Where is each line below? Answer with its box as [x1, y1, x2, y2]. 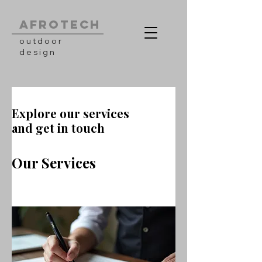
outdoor [19, 36, 63, 46]
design [19, 47, 56, 57]
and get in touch [12, 120, 105, 136]
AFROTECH [19, 17, 101, 32]
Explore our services [12, 105, 129, 121]
